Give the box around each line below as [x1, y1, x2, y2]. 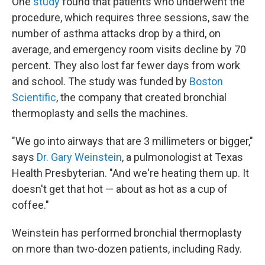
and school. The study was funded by [12, 75, 189, 88]
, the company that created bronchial [56, 91, 227, 104]
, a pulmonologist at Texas [122, 151, 243, 164]
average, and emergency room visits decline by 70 [12, 43, 246, 56]
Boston [189, 75, 223, 88]
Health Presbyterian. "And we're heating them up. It [12, 167, 249, 180]
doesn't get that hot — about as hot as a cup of [12, 183, 228, 196]
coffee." [12, 199, 49, 212]
